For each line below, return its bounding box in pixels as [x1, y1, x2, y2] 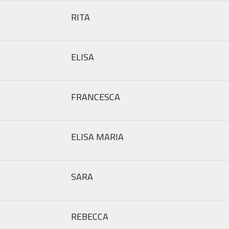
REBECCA [71, 209, 108, 223]
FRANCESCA [71, 89, 120, 104]
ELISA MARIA [71, 129, 124, 144]
